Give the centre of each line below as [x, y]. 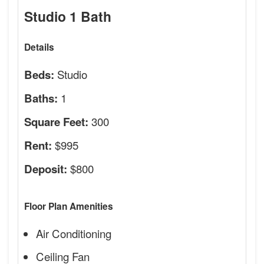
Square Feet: [56, 121]
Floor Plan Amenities [69, 206]
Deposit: [46, 169]
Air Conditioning [74, 233]
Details [39, 47]
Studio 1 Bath [68, 16]
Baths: [41, 98]
